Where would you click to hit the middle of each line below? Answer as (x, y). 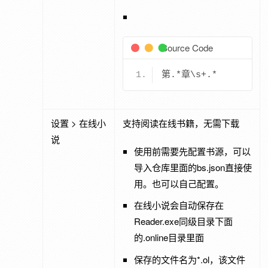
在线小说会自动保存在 (179, 205)
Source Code (188, 48)
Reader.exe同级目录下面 (184, 221)
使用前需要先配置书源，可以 (193, 151)
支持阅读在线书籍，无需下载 (181, 123)
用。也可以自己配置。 (179, 184)
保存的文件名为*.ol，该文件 (190, 259)
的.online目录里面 (169, 237)
